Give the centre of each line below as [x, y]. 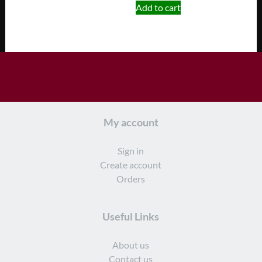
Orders [131, 179]
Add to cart [158, 7]
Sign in [131, 151]
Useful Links [131, 216]
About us [131, 245]
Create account [131, 165]
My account [131, 123]
